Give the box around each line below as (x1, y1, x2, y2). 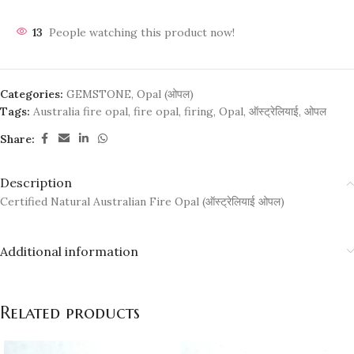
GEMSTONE (66, 87, 131, 102)
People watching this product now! (49, 25, 235, 40)
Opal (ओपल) (137, 87, 194, 102)
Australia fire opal (33, 104, 128, 119)
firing (184, 104, 213, 119)
